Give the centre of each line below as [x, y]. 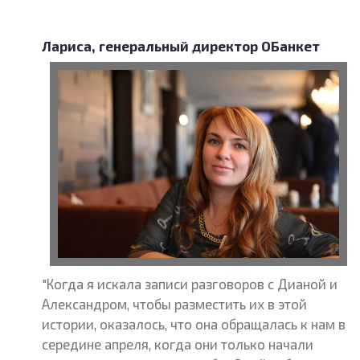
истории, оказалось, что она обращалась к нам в [194, 324]
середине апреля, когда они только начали [178, 344]
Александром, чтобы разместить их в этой [175, 304]
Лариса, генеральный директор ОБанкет [181, 46]
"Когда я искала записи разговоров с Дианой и [190, 284]
